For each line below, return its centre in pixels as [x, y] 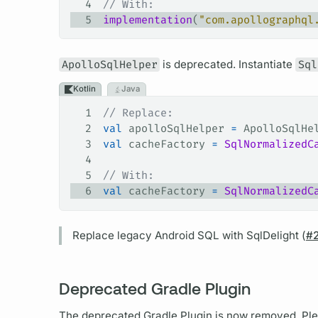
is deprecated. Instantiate [228, 65]
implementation [147, 20]
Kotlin [84, 89]
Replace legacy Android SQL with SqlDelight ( [189, 236]
